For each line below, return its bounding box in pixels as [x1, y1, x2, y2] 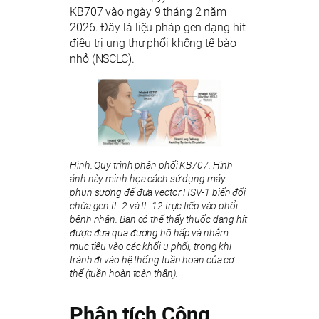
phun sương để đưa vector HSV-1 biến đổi [70, 187, 246, 199]
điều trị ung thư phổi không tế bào [70, 36, 236, 51]
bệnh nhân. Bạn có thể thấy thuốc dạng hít [70, 214, 247, 226]
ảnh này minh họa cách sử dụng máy [70, 173, 226, 185]
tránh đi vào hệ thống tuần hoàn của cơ [70, 254, 235, 266]
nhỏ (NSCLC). [70, 52, 135, 66]
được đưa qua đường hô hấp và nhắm [70, 227, 229, 239]
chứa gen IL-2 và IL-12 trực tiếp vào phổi [70, 200, 238, 212]
